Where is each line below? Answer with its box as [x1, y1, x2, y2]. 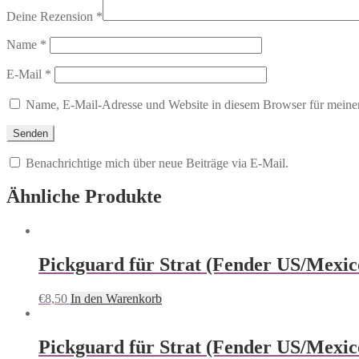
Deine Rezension [6, 9, 96, 23]
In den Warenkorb [71, 292, 162, 306]
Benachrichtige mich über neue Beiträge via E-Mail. [26, 155, 288, 170]
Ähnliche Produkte [6, 186, 162, 208]
